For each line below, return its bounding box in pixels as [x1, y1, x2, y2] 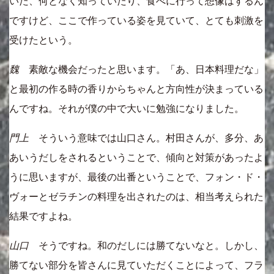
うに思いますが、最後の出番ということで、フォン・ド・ [9, 172, 264, 182]
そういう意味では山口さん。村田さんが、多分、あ [29, 133, 264, 143]
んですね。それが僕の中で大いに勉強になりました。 [9, 103, 244, 114]
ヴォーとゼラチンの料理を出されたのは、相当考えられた [9, 191, 264, 202]
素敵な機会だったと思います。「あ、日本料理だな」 [19, 64, 264, 75]
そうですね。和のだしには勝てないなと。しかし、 [29, 240, 264, 251]
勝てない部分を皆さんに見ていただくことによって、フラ [9, 260, 264, 270]
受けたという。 [9, 35, 78, 45]
